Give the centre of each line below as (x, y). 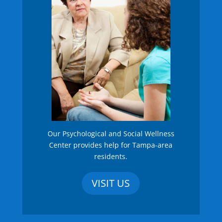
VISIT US (111, 183)
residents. (111, 156)
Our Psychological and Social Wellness (111, 133)
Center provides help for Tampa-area (111, 145)
